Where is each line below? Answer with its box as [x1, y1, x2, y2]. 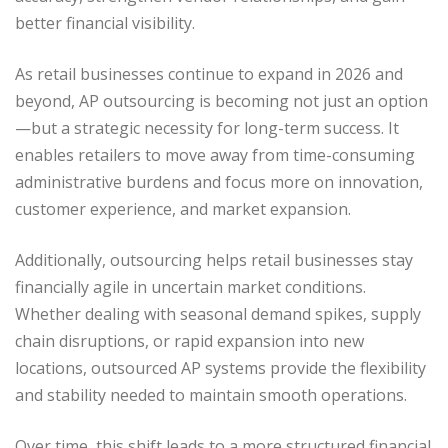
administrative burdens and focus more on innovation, [15, 170, 423, 193]
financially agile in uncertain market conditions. [15, 275, 366, 298]
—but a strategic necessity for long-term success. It [15, 116, 399, 139]
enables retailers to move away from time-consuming [15, 143, 415, 166]
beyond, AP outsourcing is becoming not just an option [15, 89, 428, 112]
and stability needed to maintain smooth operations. [15, 383, 407, 406]
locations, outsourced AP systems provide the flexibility [15, 356, 426, 379]
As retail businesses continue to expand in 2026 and [15, 62, 403, 85]
